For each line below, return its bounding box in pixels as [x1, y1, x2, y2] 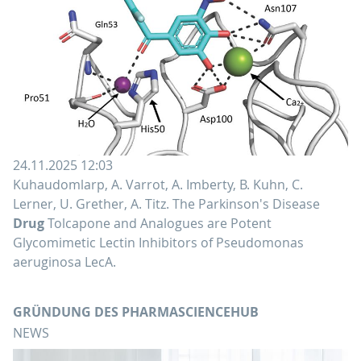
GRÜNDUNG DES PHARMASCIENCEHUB [13, 302, 259, 321]
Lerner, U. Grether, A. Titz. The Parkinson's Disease [13, 194, 320, 213]
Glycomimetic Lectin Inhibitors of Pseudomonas [13, 233, 304, 251]
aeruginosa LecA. [13, 252, 116, 271]
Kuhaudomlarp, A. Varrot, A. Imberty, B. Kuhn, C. [13, 175, 303, 193]
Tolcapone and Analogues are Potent [44, 214, 272, 232]
